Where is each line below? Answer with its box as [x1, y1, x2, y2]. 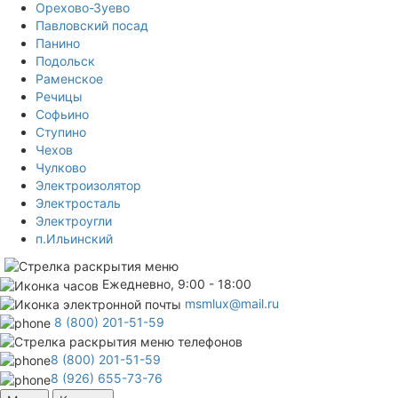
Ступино [36, 124, 86, 140]
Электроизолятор [36, 178, 141, 194]
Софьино [36, 107, 89, 123]
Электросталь [36, 195, 121, 211]
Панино [36, 36, 80, 52]
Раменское [36, 71, 103, 87]
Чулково [36, 160, 86, 176]
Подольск [36, 53, 95, 69]
